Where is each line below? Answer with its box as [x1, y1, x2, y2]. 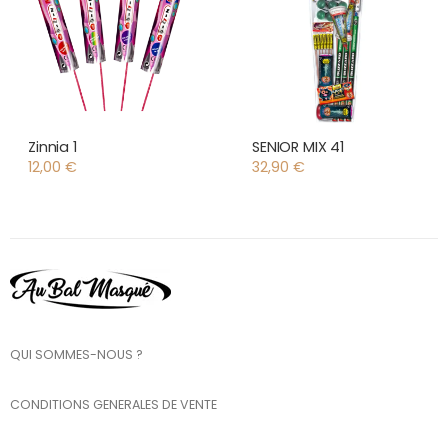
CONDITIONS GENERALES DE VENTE [10, 395, 217, 413]
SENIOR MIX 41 [252, 136, 345, 157]
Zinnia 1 [28, 136, 77, 157]
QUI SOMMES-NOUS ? [10, 345, 143, 363]
